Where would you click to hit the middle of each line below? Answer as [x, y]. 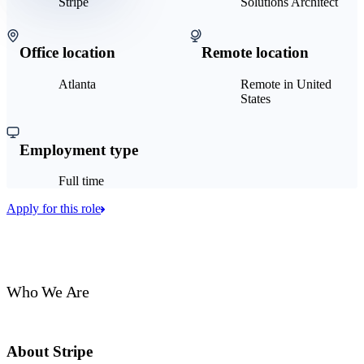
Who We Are [48, 292]
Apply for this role [54, 209]
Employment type [79, 149]
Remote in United [286, 84]
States [256, 99]
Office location [67, 53]
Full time [81, 181]
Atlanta [77, 84]
